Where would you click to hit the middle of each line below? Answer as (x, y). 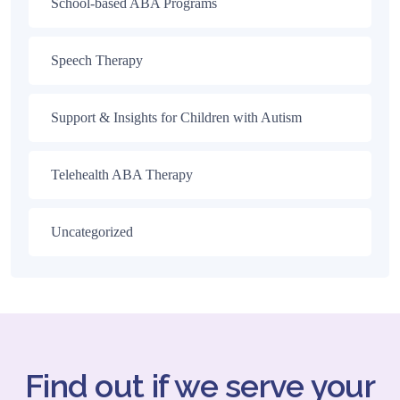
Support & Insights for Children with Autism (176, 117)
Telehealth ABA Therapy (122, 174)
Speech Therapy (97, 60)
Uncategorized (92, 231)
